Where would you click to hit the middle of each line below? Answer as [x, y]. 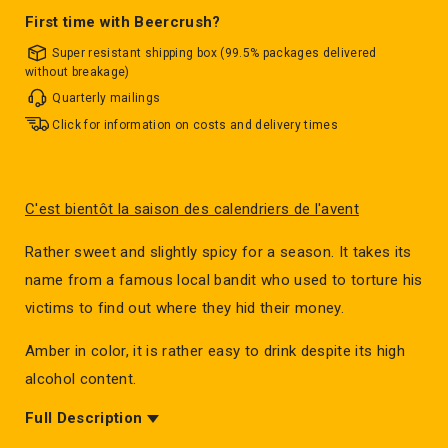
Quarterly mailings [106, 97]
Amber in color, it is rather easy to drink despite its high [215, 351]
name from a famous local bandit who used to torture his [224, 280]
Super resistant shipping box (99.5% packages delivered [214, 52]
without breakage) [77, 71]
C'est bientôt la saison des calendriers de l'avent [192, 209]
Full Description [84, 418]
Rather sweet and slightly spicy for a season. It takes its [218, 252]
